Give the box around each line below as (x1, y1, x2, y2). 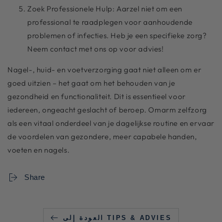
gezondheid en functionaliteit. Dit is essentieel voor (7, 91, 186, 101)
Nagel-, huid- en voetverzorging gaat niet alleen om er (7, 64, 202, 74)
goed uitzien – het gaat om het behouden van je (7, 78, 175, 88)
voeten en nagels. (7, 145, 70, 155)
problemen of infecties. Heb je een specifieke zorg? (27, 30, 207, 40)
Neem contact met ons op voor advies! (27, 44, 164, 54)
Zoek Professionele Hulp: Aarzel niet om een (27, 3, 182, 13)
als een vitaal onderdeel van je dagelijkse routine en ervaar (7, 118, 215, 128)
